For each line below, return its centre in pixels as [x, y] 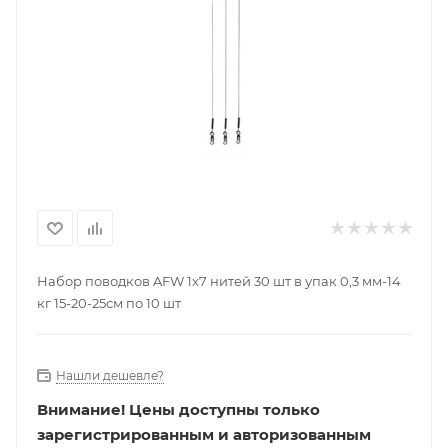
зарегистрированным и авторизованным [204, 434]
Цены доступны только [224, 409]
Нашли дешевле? [110, 375]
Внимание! [81, 409]
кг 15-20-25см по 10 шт [109, 303]
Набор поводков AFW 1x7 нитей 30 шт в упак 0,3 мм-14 [219, 281]
